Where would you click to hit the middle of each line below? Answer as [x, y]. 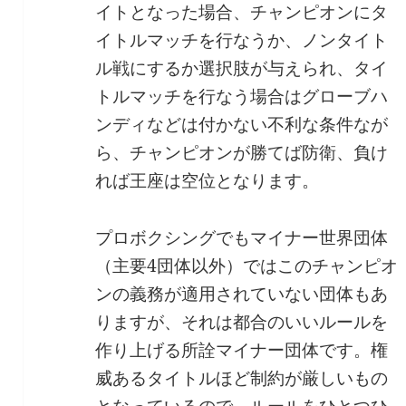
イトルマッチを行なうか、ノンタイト [242, 39]
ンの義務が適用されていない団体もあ [242, 293]
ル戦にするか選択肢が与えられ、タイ [242, 68]
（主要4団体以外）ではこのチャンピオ [247, 265]
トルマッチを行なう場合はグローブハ [242, 96]
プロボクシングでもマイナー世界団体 [242, 237]
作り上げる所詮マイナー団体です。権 [242, 349]
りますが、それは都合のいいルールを [242, 321]
